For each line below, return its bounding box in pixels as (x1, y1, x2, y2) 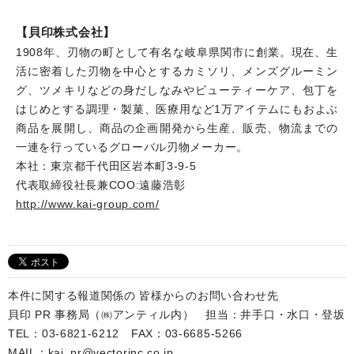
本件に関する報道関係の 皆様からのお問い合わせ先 (8, 288, 279, 302)
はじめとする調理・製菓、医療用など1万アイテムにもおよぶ (16, 102, 338, 115)
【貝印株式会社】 (16, 24, 115, 39)
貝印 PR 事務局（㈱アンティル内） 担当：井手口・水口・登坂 (8, 307, 345, 321)
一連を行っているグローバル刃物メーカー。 (16, 140, 248, 153)
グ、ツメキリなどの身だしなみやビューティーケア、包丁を (16, 83, 338, 96)
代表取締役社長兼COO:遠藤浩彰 (16, 178, 198, 191)
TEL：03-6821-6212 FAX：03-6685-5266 (8, 326, 243, 340)
